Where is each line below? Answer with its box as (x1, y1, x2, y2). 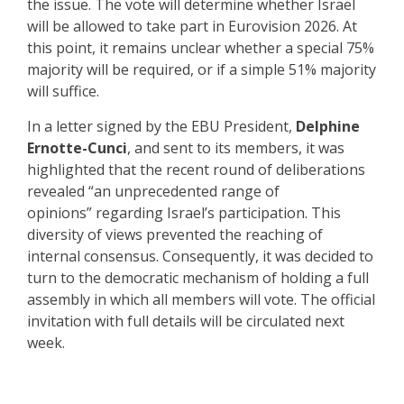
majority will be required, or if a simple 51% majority (27, 59, 376, 79)
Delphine (296, 115, 360, 136)
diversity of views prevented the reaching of (27, 224, 323, 244)
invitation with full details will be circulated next (27, 310, 344, 331)
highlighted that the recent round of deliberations (27, 159, 365, 179)
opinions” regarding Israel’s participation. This (27, 202, 341, 223)
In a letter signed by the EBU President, (27, 115, 296, 136)
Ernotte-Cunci (27, 137, 127, 158)
